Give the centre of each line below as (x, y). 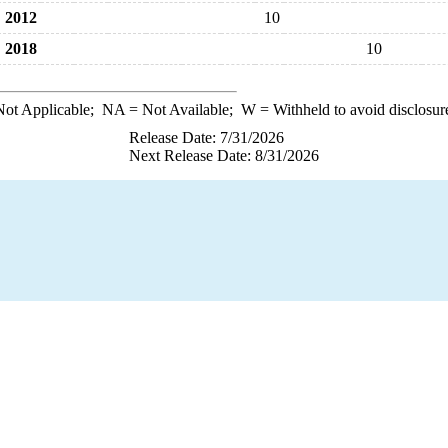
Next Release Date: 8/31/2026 (224, 155)
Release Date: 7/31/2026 (206, 137)
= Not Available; (182, 109)
